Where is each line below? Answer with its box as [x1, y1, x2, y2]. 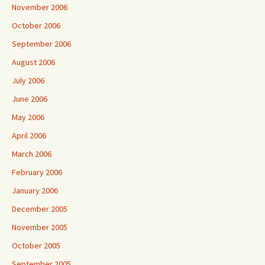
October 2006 [12, 20, 60, 31]
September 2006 [12, 38, 71, 49]
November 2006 [12, 2, 67, 12]
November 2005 [12, 222, 67, 232]
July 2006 [12, 75, 44, 86]
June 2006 [12, 93, 47, 104]
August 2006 [12, 57, 55, 67]
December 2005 [12, 203, 67, 214]
